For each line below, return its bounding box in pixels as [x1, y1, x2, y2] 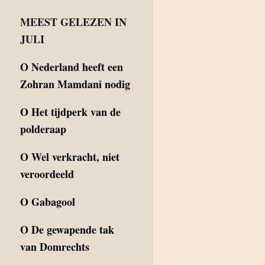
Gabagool [31, 194, 75, 209]
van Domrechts [20, 239, 89, 254]
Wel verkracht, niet [31, 149, 119, 164]
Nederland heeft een [31, 59, 123, 75]
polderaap [20, 121, 66, 137]
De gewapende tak [31, 222, 114, 237]
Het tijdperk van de [31, 104, 121, 119]
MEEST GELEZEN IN [20, 14, 127, 30]
